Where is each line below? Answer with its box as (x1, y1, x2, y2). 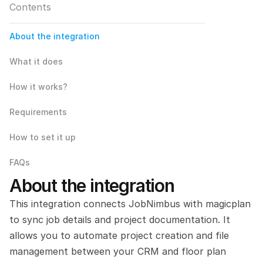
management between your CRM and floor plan (9, 245, 226, 257)
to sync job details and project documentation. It (9, 214, 230, 225)
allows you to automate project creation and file (9, 230, 229, 241)
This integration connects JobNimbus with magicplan (9, 198, 251, 210)
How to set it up (9, 132, 76, 142)
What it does (9, 56, 63, 66)
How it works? (9, 82, 68, 92)
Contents (9, 1, 51, 13)
